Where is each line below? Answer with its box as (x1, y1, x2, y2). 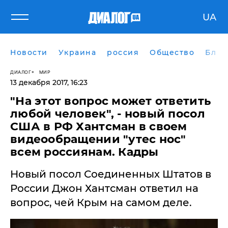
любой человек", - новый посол (10, 107, 205, 121)
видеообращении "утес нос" (10, 132, 186, 146)
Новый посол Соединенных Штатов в (10, 168, 211, 180)
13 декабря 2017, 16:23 (10, 78, 88, 87)
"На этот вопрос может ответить (10, 94, 211, 108)
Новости (10, 48, 48, 57)
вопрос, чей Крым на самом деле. (10, 196, 192, 209)
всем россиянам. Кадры (10, 145, 159, 159)
